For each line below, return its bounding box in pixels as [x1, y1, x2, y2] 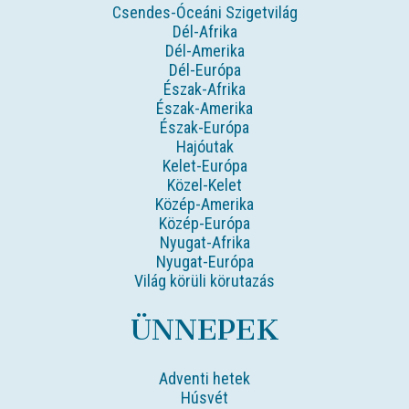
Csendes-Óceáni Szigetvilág [111, 2, 298, 22]
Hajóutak [175, 136, 234, 156]
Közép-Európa [159, 213, 250, 233]
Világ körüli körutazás [134, 270, 275, 290]
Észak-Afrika [163, 79, 246, 99]
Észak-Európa [160, 117, 249, 137]
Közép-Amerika [155, 194, 254, 214]
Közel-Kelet [167, 174, 242, 194]
